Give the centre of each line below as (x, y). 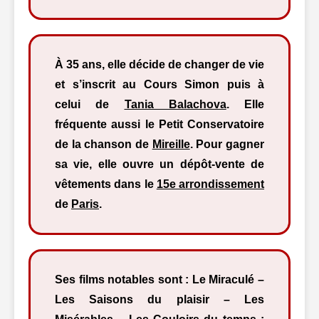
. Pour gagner (227, 144)
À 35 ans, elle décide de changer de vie (159, 64)
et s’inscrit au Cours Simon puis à (159, 84)
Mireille (171, 144)
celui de (90, 104)
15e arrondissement (210, 184)
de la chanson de (104, 144)
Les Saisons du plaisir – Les (159, 299)
